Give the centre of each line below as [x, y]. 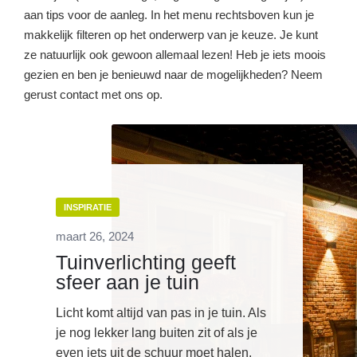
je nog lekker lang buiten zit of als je [157, 333]
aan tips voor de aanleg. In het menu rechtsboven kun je [169, 15]
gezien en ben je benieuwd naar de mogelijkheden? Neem [173, 75]
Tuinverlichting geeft [146, 263]
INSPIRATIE [88, 208]
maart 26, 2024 [95, 237]
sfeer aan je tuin [127, 282]
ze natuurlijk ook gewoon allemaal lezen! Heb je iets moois [175, 55]
